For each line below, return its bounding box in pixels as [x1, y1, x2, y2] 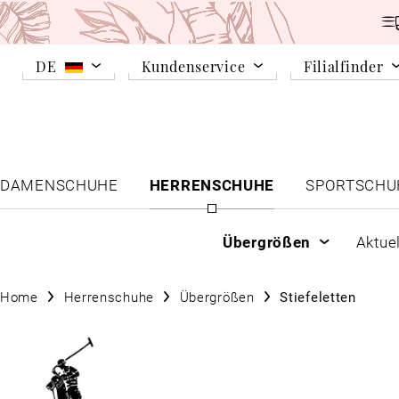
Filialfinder [303, 55, 384, 76]
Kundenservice [142, 55, 246, 76]
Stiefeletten [280, 288, 356, 305]
